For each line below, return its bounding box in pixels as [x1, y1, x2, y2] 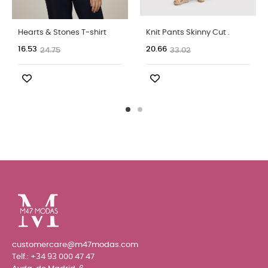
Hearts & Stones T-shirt [18, 28, 106, 36]
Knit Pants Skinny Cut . [146, 28, 230, 36]
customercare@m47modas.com [12, 240, 138, 249]
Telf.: [12, 252, 31, 261]
